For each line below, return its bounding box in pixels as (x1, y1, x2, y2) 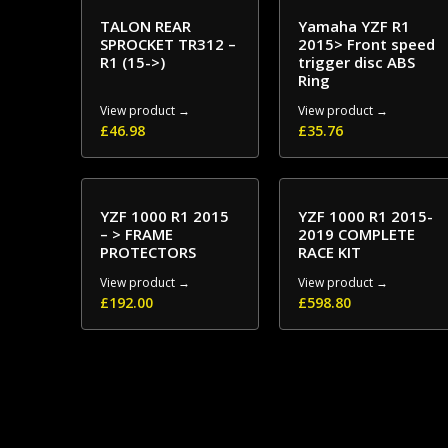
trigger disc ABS (298, 52, 416, 72)
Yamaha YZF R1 (298, 16, 411, 36)
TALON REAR (99, 16, 191, 36)
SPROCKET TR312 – (99, 34, 236, 54)
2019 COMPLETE (298, 224, 416, 244)
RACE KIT (298, 242, 362, 262)
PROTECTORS (99, 242, 196, 262)
